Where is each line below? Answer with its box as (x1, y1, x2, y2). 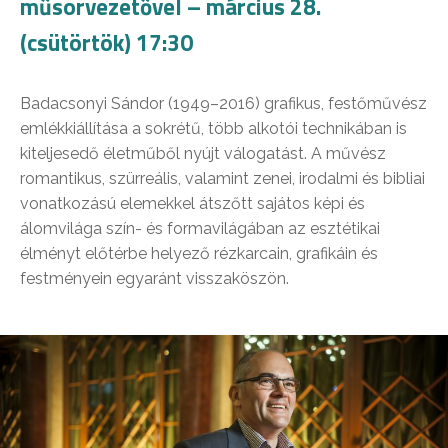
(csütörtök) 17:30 (20, 24, 193, 60)
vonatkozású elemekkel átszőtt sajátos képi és (20, 193, 365, 213)
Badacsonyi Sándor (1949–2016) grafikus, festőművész (20, 93, 427, 113)
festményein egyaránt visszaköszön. (20, 268, 289, 288)
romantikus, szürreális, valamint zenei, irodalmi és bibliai (20, 168, 425, 188)
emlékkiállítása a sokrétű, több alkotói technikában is (20, 118, 407, 138)
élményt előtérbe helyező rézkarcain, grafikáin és (20, 243, 378, 263)
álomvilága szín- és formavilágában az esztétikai (20, 218, 380, 238)
